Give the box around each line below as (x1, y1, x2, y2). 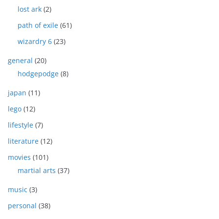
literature (8, 136, 39, 146)
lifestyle (8, 120, 33, 130)
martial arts (18, 166, 56, 175)
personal (8, 201, 37, 210)
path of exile (18, 21, 58, 30)
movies (8, 153, 31, 162)
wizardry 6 (18, 37, 52, 46)
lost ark (18, 4, 42, 14)
